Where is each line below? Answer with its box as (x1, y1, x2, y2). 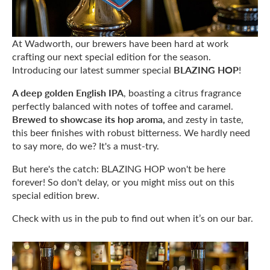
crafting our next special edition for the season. (12, 50, 211, 63)
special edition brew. (12, 189, 99, 202)
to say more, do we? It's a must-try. (12, 139, 162, 152)
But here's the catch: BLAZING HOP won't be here (12, 162, 225, 175)
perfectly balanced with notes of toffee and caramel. (12, 99, 233, 113)
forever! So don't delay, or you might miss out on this (12, 175, 234, 189)
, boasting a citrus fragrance (124, 86, 241, 99)
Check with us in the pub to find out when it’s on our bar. (12, 212, 253, 225)
